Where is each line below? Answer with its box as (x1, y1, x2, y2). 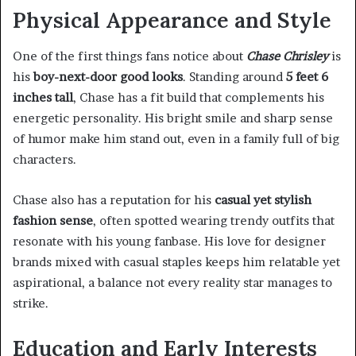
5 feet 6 (286, 68, 328, 84)
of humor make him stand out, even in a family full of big (13, 130, 339, 146)
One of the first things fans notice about (13, 48, 246, 64)
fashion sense (13, 212, 93, 228)
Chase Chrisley (246, 48, 328, 64)
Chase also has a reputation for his (13, 192, 215, 207)
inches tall (13, 89, 73, 105)
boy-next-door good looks (33, 68, 183, 84)
